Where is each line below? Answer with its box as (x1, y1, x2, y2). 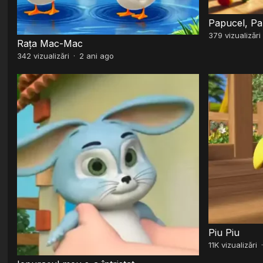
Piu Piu (208, 227, 240, 239)
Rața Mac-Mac (17, 38, 83, 50)
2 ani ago (79, 51, 114, 61)
